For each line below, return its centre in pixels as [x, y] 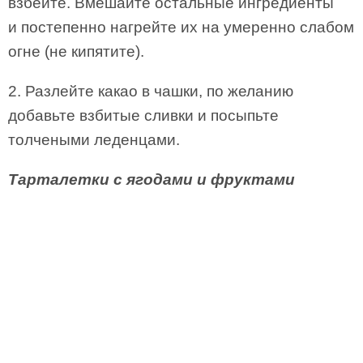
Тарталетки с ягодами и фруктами [152, 179]
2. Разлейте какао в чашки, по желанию [151, 91]
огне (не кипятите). [76, 51]
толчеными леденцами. [94, 140]
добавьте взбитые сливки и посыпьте [143, 115]
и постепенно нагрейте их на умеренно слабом [181, 27]
